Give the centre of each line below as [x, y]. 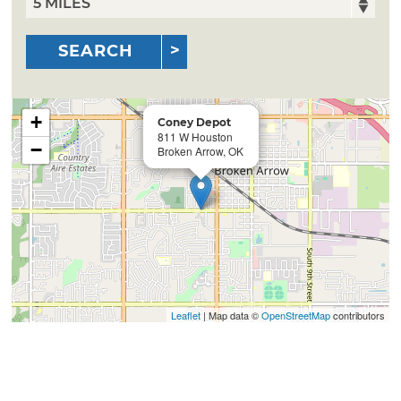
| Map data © [230, 315]
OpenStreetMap [295, 315]
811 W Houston [196, 136]
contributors [357, 315]
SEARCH [96, 51]
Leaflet [185, 315]
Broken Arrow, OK [201, 150]
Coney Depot [195, 122]
